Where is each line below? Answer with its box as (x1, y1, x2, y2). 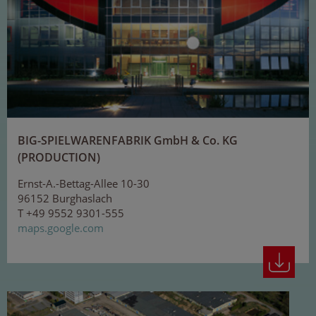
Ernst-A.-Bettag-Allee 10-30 (18, 176, 150, 191)
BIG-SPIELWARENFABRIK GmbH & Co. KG (18, 133, 238, 149)
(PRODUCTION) (18, 150, 100, 166)
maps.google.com (18, 221, 104, 236)
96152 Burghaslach (18, 191, 112, 206)
